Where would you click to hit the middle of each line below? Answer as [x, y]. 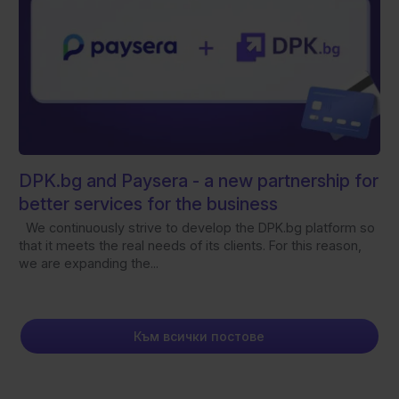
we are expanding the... [88, 263]
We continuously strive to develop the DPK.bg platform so [196, 227]
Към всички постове [199, 336]
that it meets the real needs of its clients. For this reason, [190, 245]
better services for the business [148, 204]
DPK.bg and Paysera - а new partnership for [198, 180]
